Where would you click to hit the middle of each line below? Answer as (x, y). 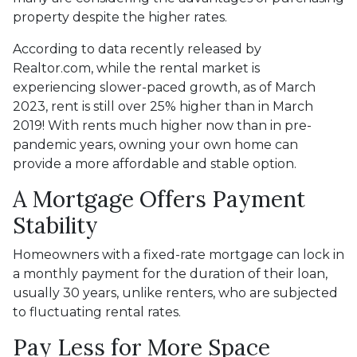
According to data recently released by (137, 49)
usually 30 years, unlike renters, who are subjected (175, 293)
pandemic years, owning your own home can (155, 145)
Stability (55, 226)
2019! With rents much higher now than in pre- (162, 126)
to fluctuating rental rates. (97, 312)
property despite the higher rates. (120, 17)
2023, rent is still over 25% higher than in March (163, 106)
